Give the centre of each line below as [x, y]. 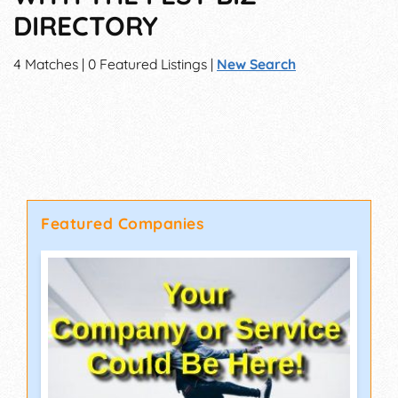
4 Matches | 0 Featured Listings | [115, 64]
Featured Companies [123, 223]
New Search [256, 64]
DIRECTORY [86, 26]
